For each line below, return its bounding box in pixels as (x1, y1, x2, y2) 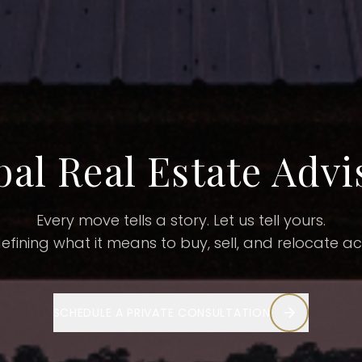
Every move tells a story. (36, 210, 213, 231)
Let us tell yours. (213, 210, 326, 231)
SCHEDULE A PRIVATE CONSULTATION (53, 305, 271, 322)
